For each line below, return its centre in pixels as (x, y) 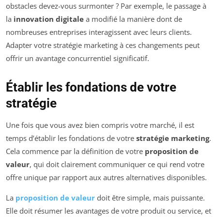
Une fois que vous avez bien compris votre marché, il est (100, 125)
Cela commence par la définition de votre (75, 151)
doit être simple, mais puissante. (150, 197)
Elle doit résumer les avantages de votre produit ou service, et (108, 210)
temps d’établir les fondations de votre (71, 138)
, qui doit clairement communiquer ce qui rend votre (117, 164)
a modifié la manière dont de (133, 19)
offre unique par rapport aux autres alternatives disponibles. (106, 177)
